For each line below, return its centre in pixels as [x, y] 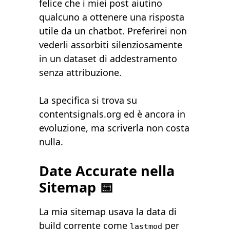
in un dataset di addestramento [108, 59]
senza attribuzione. [81, 73]
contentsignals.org [80, 114]
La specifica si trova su [88, 100]
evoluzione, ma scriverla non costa [114, 128]
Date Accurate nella [107, 171]
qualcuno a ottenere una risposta [112, 17]
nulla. [51, 142]
